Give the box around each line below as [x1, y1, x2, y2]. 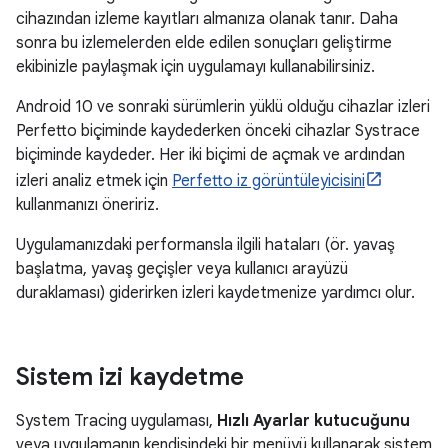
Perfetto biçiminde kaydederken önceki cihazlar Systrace [16, 121, 420, 141]
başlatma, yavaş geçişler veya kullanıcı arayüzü [16, 259, 348, 279]
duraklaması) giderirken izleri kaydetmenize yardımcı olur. [16, 283, 415, 303]
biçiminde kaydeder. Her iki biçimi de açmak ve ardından [16, 145, 405, 165]
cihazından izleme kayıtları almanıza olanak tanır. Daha [16, 9, 398, 29]
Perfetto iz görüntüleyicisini [172, 171, 365, 191]
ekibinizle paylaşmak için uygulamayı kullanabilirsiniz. [16, 57, 375, 77]
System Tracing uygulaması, [16, 411, 217, 431]
